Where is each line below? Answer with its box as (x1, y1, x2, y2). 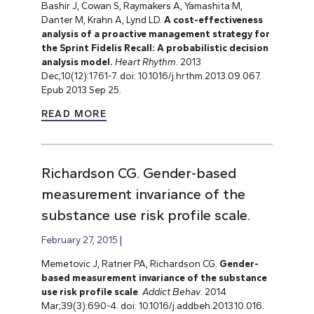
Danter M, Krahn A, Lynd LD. (41, 14, 164, 26)
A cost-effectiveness (163, 14, 263, 26)
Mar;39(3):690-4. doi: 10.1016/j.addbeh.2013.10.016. (41, 300, 264, 312)
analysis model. (41, 56, 113, 68)
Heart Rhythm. (114, 56, 178, 68)
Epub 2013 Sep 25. (41, 84, 121, 96)
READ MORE (41, 108, 107, 121)
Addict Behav (142, 286, 200, 298)
